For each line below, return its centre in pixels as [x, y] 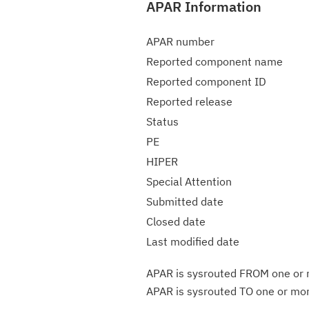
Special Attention [189, 181]
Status [162, 121]
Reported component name [215, 61]
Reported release [189, 101]
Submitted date [185, 201]
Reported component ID [206, 81]
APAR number [180, 41]
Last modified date [193, 241]
